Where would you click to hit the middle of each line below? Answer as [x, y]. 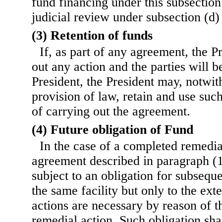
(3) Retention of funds [92, 36]
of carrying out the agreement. [111, 111]
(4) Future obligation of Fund [112, 130]
